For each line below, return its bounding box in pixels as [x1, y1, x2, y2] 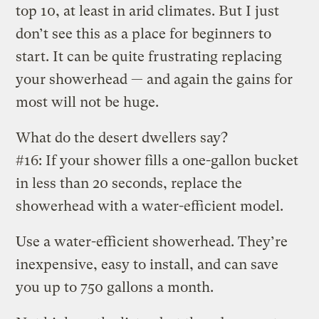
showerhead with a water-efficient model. [16, 197, 284, 214]
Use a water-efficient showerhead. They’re [16, 233, 288, 250]
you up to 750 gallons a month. [16, 278, 214, 296]
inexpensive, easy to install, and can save [16, 256, 279, 273]
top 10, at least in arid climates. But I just [16, 2, 280, 19]
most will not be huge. [16, 93, 159, 110]
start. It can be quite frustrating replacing [16, 48, 283, 65]
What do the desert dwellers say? [16, 129, 229, 146]
